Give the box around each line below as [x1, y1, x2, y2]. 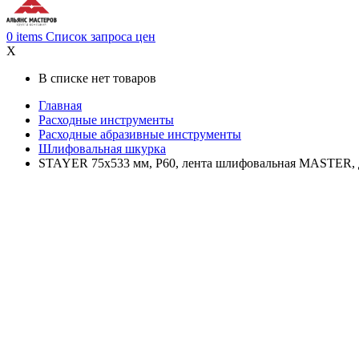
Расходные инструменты [38, 113, 174, 127]
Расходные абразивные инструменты [38, 127, 241, 142]
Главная [38, 99, 82, 113]
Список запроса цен [46, 30, 155, 44]
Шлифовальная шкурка [38, 142, 166, 156]
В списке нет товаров [38, 71, 156, 86]
